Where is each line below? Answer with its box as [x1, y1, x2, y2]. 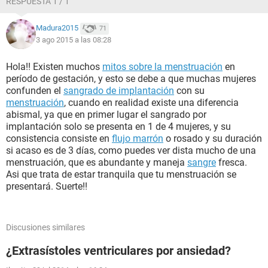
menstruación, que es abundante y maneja [6, 157, 187, 168]
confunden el [6, 85, 63, 96]
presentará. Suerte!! [6, 181, 87, 192]
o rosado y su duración [163, 133, 262, 144]
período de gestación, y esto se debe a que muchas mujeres [6, 73, 256, 84]
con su [174, 85, 205, 96]
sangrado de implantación [63, 85, 174, 96]
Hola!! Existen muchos [6, 61, 102, 72]
